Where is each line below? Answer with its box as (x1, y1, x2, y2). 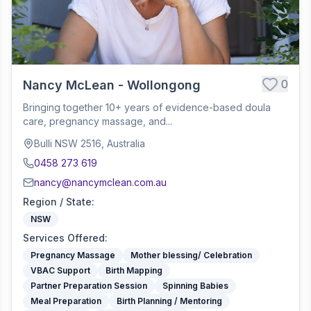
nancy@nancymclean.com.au (34, 176, 167, 188)
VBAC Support (31, 265, 90, 276)
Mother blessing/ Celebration (131, 250, 252, 260)
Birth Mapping (106, 265, 162, 276)
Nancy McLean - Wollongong (23, 78, 201, 92)
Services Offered (23, 232, 105, 244)
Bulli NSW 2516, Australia (34, 137, 145, 149)
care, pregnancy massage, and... (23, 115, 172, 127)
